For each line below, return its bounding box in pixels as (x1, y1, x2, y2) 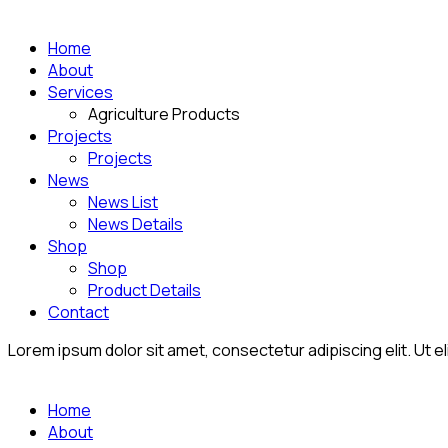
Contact (48, 301, 109, 323)
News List (88, 191, 158, 213)
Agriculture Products (88, 103, 240, 125)
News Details (88, 213, 183, 235)
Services (48, 81, 113, 103)
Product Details (88, 279, 201, 301)
